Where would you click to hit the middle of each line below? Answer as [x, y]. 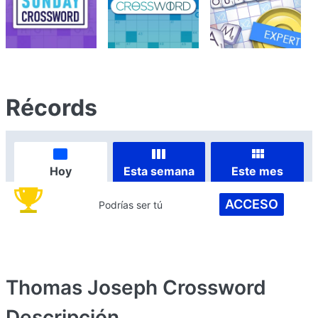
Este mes [258, 171]
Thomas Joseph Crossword [136, 287]
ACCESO [251, 204]
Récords [51, 108]
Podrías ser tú [131, 204]
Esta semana [159, 171]
